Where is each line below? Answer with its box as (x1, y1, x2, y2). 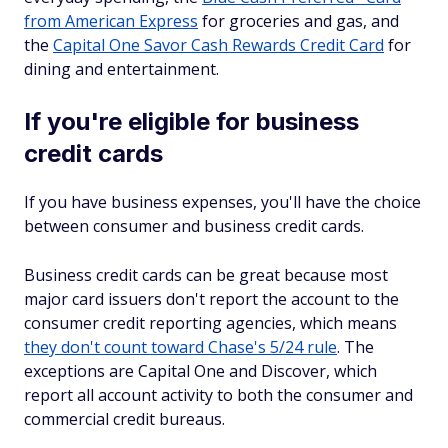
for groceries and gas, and (198, 10, 399, 32)
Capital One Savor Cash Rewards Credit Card (53, 34, 384, 56)
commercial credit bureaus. (24, 408, 225, 430)
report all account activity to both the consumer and (24, 384, 413, 406)
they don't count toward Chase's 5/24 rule (24, 336, 337, 358)
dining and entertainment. (24, 58, 219, 80)
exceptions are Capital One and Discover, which (24, 360, 377, 382)
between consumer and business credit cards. (24, 215, 364, 237)
